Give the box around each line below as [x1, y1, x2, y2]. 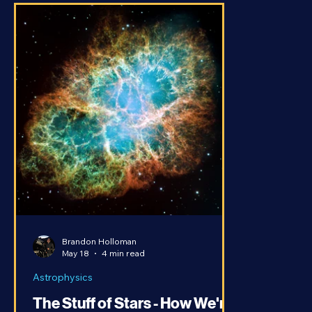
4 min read [102, 262, 145, 272]
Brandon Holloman [62, 250, 136, 260]
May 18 [62, 262, 89, 272]
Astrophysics [33, 285, 93, 297]
